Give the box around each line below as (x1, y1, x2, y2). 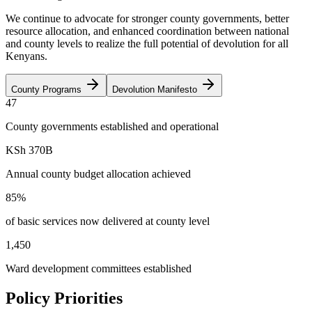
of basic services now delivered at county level (6, 214, 210, 227)
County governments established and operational (6, 120, 219, 132)
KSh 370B (6, 143, 53, 156)
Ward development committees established (6, 262, 192, 274)
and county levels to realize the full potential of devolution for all (6, 37, 288, 49)
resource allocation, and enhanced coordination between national (6, 24, 289, 37)
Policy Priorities (6, 288, 123, 307)
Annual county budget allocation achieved (6, 167, 191, 180)
